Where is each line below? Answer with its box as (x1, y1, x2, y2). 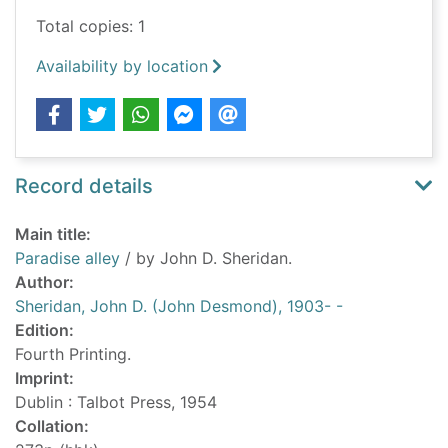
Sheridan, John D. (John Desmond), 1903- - (15, 296, 343, 317)
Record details (15, 174, 153, 199)
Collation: (15, 416, 89, 437)
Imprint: (15, 368, 74, 389)
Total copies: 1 (36, 16, 145, 37)
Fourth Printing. (15, 344, 131, 365)
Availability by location (36, 56, 208, 77)
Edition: (15, 320, 74, 341)
